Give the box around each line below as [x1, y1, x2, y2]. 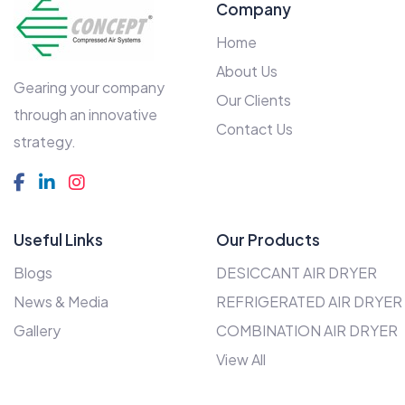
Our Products [216, 230, 320, 250]
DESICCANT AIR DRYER [216, 263, 377, 283]
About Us [216, 61, 278, 81]
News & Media [14, 292, 108, 312]
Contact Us [216, 119, 293, 139]
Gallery [14, 321, 61, 341]
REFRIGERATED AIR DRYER [216, 292, 402, 312]
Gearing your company [14, 78, 165, 98]
